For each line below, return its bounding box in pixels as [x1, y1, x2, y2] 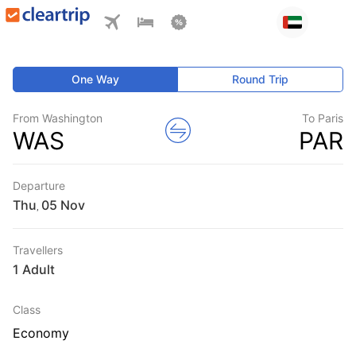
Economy [13, 325, 69, 341]
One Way [72, 72, 120, 86]
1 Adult [13, 261, 55, 277]
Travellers [13, 243, 63, 257]
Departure [13, 179, 65, 192]
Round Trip [232, 72, 289, 86]
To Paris [302, 111, 343, 125]
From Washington [13, 111, 103, 125]
